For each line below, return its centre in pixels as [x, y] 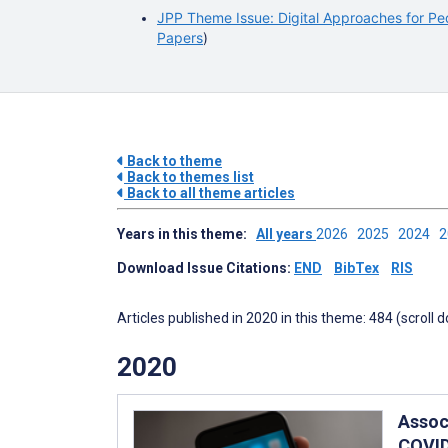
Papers [180, 37]
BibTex [356, 268]
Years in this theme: [186, 234]
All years [286, 234]
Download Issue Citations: [205, 268]
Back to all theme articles [209, 193]
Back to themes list [189, 177]
